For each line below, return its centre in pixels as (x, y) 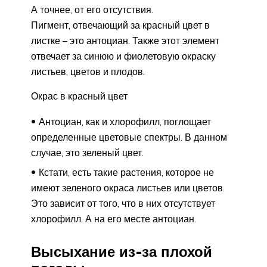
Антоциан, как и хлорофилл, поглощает (125, 121)
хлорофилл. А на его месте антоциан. (114, 218)
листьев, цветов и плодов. (88, 71)
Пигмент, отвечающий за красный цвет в (120, 25)
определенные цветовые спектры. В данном (129, 137)
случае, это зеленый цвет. (87, 152)
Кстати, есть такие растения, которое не (126, 172)
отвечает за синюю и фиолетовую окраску (123, 56)
